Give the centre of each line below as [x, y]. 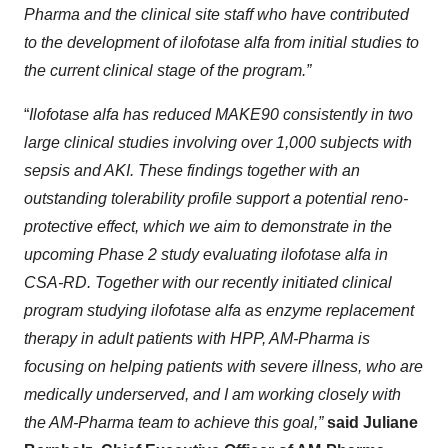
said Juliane [372, 422]
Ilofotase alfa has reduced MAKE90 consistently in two [221, 114]
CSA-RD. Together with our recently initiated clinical [208, 282]
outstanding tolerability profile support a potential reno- [216, 198]
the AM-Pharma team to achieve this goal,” [175, 422]
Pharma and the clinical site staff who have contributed [216, 14]
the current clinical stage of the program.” [167, 70]
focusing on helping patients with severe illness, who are [223, 366]
